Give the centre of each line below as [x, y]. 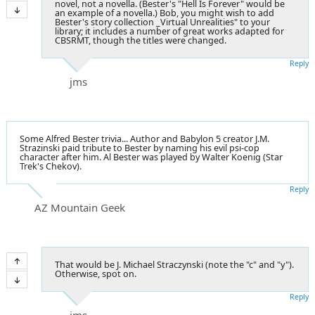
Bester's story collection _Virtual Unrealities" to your [162, 22]
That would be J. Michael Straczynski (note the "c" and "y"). [174, 264]
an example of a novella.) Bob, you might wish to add [165, 13]
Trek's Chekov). [51, 166]
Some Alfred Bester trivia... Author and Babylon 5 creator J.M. [144, 139]
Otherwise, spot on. [96, 274]
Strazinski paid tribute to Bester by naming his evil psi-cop [140, 148]
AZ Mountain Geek [80, 207]
